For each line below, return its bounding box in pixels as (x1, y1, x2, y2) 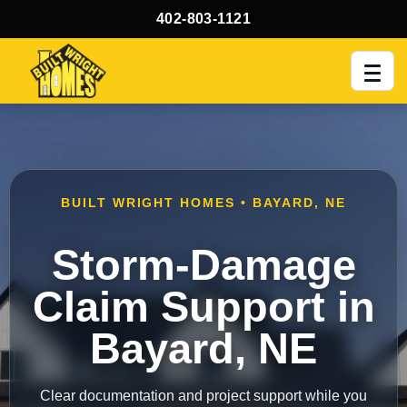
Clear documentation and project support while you (40, 388, 367, 403)
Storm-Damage (51, 241, 356, 289)
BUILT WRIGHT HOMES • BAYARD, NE (61, 196, 346, 210)
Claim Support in (32, 283, 375, 331)
